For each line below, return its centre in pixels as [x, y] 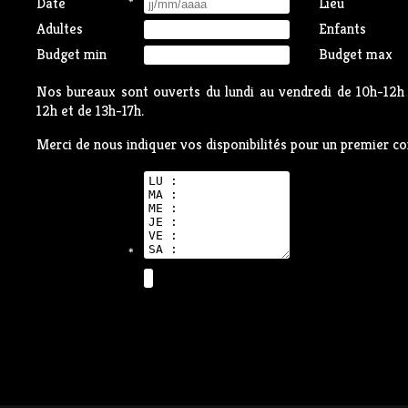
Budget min [71, 54]
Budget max [356, 54]
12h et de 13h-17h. [90, 111]
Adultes [60, 29]
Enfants [342, 29]
